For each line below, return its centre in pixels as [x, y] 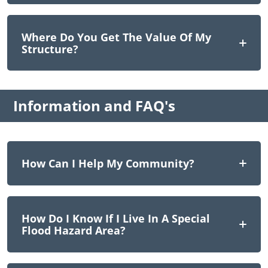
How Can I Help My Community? [108, 164]
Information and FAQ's [94, 106]
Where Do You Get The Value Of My [116, 37]
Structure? [50, 49]
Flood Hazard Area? [74, 230]
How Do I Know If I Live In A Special [116, 218]
